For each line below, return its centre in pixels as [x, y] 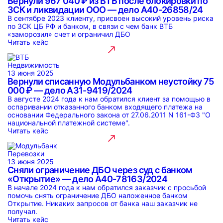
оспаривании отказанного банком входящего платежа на [105, 107]
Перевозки [26, 154]
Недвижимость [34, 65]
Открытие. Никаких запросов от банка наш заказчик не [103, 203]
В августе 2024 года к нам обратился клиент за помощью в [109, 99]
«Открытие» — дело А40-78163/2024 [87, 179]
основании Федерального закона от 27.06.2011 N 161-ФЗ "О [109, 115]
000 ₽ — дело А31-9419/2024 [70, 90]
